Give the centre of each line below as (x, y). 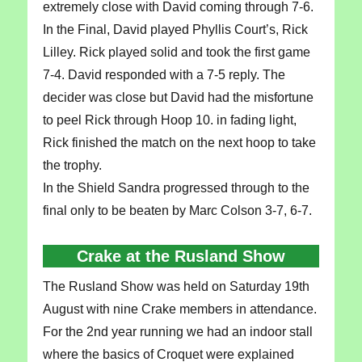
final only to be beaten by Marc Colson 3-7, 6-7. (177, 210)
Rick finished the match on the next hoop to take (179, 142)
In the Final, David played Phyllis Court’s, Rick (175, 29)
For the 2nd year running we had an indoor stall (177, 331)
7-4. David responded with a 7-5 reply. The (164, 74)
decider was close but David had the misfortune (178, 97)
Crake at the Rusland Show (181, 256)
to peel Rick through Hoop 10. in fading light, (169, 120)
